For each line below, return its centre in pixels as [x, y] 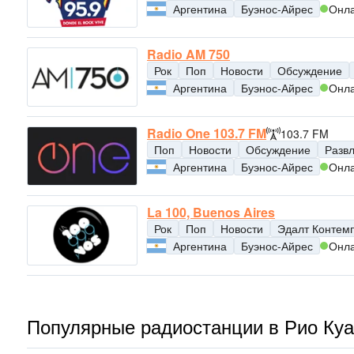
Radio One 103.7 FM [207, 134]
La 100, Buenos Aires [211, 213]
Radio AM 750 [188, 54]
